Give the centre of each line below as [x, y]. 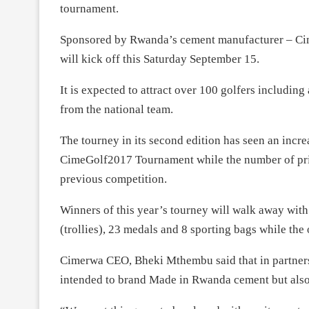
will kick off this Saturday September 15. [160, 59]
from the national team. [117, 109]
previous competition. [113, 179]
